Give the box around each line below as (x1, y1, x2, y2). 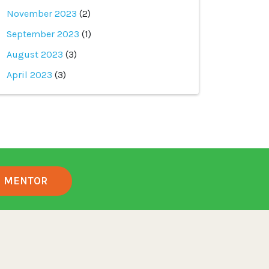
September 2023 (7, 28, 79, 40)
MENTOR (4, 174, 47, 187)
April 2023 (7, 69, 52, 80)
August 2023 (7, 49, 63, 60)
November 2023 (7, 8, 77, 19)
